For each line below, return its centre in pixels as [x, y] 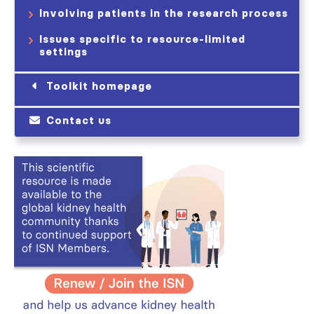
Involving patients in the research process [164, 13]
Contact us [79, 121]
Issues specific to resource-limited [142, 39]
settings [63, 52]
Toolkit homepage [100, 86]
